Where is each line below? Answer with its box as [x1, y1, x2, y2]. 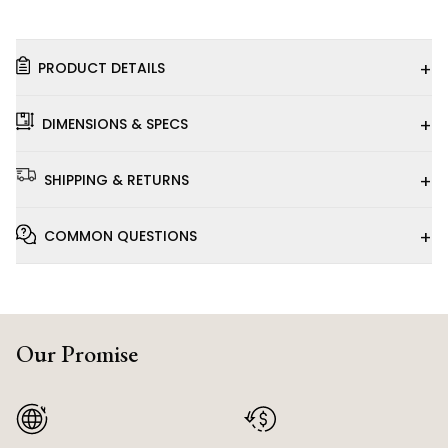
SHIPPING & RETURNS [44, 169, 189, 190]
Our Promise [16, 337, 138, 369]
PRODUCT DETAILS [38, 57, 165, 78]
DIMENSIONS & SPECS [42, 113, 188, 134]
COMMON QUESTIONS [44, 225, 197, 246]
